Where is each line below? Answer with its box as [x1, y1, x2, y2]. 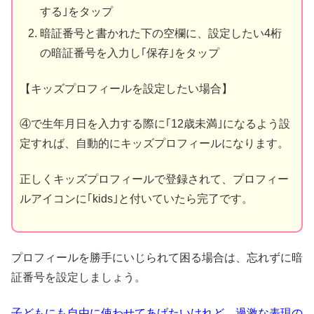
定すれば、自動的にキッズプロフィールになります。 [20, 137, 289, 150]
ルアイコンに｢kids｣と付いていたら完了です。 [20, 192, 253, 205]
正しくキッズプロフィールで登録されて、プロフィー [20, 172, 289, 185]
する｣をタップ [40, 6, 114, 18]
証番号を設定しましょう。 [11, 271, 146, 284]
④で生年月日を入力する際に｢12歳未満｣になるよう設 [20, 118, 290, 130]
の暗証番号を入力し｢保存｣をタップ [40, 47, 220, 60]
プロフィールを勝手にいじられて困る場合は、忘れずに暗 [11, 252, 303, 264]
